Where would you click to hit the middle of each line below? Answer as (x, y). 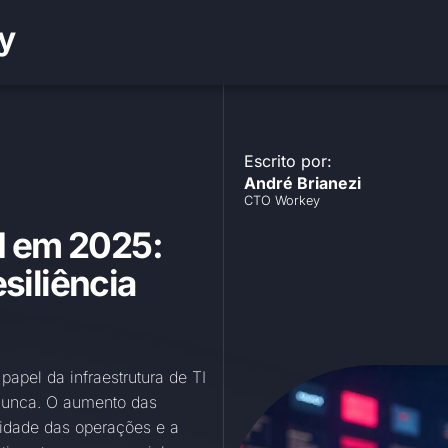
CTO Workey (282, 201)
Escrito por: (288, 161)
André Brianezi (302, 183)
